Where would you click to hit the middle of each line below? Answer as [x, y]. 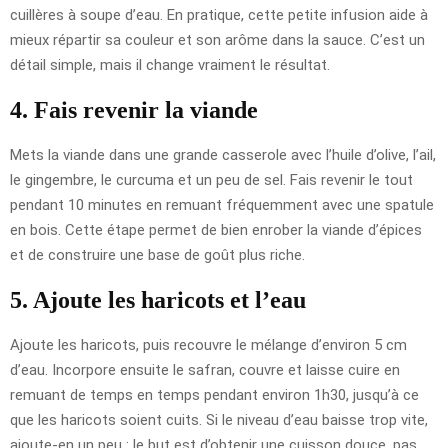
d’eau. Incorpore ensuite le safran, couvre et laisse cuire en [205, 369]
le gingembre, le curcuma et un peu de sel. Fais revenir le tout [211, 179]
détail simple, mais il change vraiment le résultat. [170, 64]
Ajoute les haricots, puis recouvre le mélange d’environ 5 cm [208, 344]
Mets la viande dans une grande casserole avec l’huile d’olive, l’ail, [223, 154]
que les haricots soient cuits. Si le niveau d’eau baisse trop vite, [219, 419]
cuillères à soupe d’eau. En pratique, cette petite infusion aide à [219, 14]
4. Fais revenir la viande [134, 109]
